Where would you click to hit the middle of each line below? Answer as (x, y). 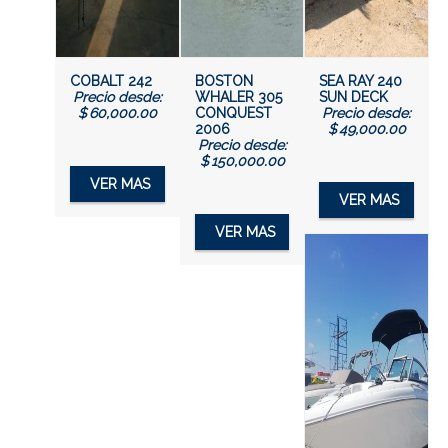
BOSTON (223, 81)
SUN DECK (354, 97)
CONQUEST (233, 113)
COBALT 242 (111, 81)
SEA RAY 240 (361, 81)
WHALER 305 (238, 97)
